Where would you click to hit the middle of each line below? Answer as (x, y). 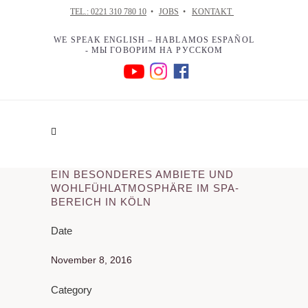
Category (71, 290)
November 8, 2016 (91, 260)
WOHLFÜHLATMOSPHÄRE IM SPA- (145, 188)
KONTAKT (213, 12)
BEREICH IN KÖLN (101, 202)
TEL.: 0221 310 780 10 (108, 12)
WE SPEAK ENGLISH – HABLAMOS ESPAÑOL (154, 40)
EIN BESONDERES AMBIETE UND (142, 175)
